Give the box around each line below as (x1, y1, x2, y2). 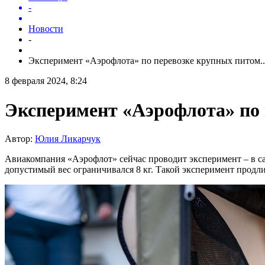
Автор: (5, 134, 35, 144)
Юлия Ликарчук (35, 134, 101, 144)
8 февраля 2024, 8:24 (5, 76, 87, 86)
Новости (28, 24, 63, 34)
